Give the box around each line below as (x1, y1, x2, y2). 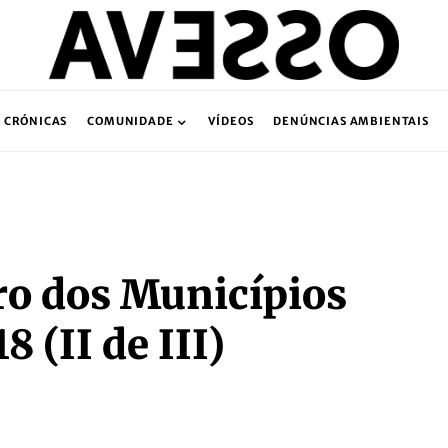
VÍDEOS (208, 114, 254, 128)
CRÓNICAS (3, 114, 68, 128)
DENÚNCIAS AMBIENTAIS (273, 114, 429, 128)
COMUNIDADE (87, 114, 174, 128)
